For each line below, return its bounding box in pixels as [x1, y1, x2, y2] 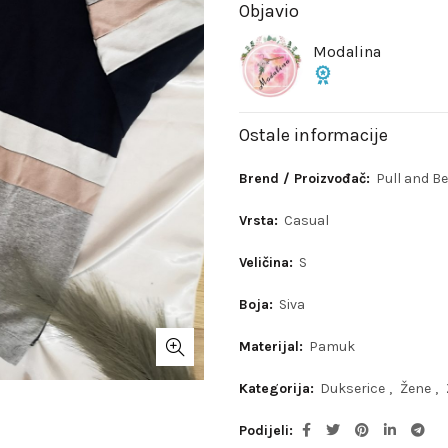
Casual [284, 211, 329, 229]
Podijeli [239, 421, 289, 439]
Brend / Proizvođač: [239, 169, 374, 187]
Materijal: [239, 337, 307, 355]
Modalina [313, 41, 381, 61]
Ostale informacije [239, 123, 388, 146]
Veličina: [239, 253, 297, 271]
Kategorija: [239, 379, 318, 397]
